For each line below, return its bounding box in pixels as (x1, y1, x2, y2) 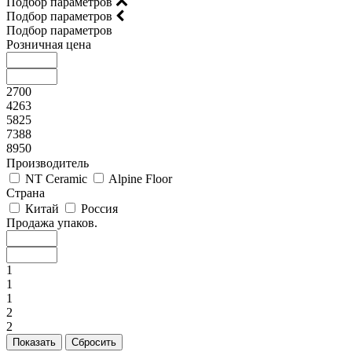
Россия (81, 202, 118, 215)
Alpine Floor (108, 172, 172, 185)
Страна (6, 186, 45, 200)
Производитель (6, 156, 89, 170)
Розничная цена (6, 38, 91, 51)
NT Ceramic (25, 172, 87, 185)
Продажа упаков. (6, 216, 97, 229)
